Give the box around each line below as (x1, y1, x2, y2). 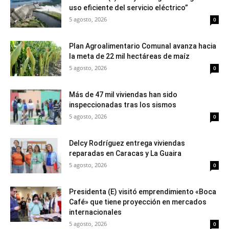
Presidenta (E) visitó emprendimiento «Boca (69, 188, 216, 196)
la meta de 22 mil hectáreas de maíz (69, 52, 190, 60)
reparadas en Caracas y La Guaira (69, 149, 181, 157)
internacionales (69, 208, 122, 216)
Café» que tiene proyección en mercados (69, 198, 207, 206)
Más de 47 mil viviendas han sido (69, 90, 177, 99)
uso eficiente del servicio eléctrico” (69, 4, 188, 12)
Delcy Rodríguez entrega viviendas (69, 139, 185, 147)
